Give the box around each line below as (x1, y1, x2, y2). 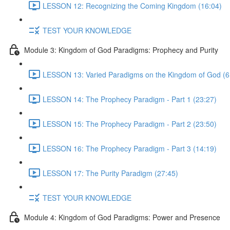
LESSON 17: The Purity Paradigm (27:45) (43, 167, 178, 178)
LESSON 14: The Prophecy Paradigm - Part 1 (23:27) (43, 93, 217, 104)
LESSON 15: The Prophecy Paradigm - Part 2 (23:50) (43, 118, 217, 129)
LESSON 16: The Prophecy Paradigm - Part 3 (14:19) (43, 143, 217, 154)
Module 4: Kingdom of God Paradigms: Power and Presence (24, 212, 220, 222)
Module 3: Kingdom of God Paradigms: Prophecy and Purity (24, 44, 218, 55)
